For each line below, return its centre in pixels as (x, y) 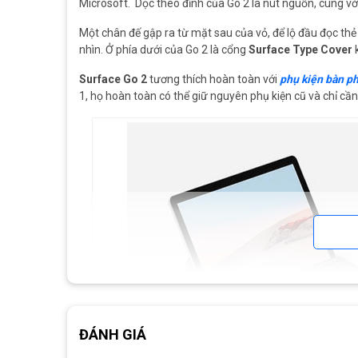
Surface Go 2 (113, 80)
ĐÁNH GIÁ (113, 334)
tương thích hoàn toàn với (213, 80)
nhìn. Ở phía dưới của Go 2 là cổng (164, 50)
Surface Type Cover (300, 50)
